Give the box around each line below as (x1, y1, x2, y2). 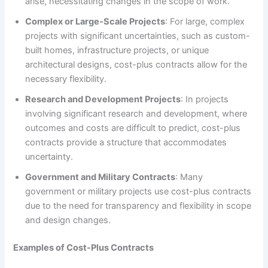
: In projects (181, 94, 229, 105)
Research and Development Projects (25, 94, 181, 105)
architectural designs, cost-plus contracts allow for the (25, 59, 248, 71)
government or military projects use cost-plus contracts (25, 186, 252, 197)
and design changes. (25, 215, 111, 226)
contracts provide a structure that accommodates (25, 137, 227, 148)
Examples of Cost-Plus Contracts (13, 242, 154, 254)
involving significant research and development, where (25, 108, 248, 120)
